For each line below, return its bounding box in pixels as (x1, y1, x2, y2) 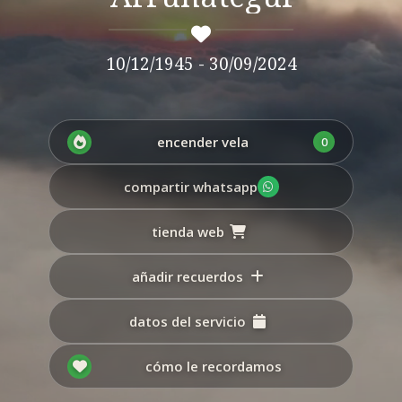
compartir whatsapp (123, 178, 258, 197)
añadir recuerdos (132, 267, 243, 286)
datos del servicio (129, 312, 246, 331)
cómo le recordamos (144, 357, 282, 376)
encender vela (156, 133, 249, 152)
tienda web (151, 223, 224, 241)
